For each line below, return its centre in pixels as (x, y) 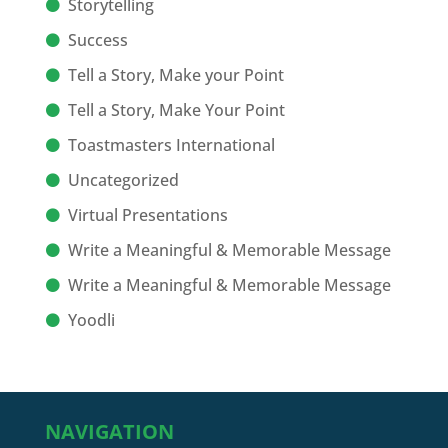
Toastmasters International (171, 145)
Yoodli (91, 320)
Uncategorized (123, 180)
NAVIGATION (109, 432)
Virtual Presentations (147, 215)
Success (97, 40)
